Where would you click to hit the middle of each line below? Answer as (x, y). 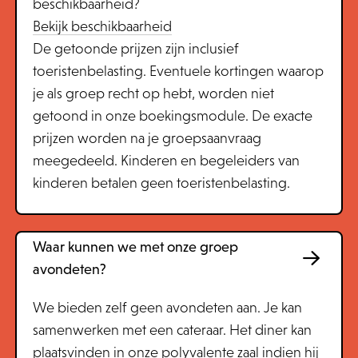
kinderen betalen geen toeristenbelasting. (161, 183)
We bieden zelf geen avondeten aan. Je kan (167, 308)
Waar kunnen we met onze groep (135, 247)
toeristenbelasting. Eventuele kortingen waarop (178, 71)
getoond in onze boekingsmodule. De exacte (172, 116)
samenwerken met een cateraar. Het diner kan (172, 330)
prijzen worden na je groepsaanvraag (147, 138)
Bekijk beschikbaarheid (102, 26)
